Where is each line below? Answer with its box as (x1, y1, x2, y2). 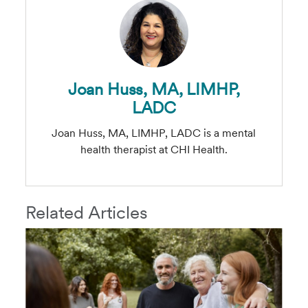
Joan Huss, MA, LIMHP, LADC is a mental (52, 126, 256, 140)
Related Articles (25, 201, 148, 223)
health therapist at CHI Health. (80, 143, 228, 156)
